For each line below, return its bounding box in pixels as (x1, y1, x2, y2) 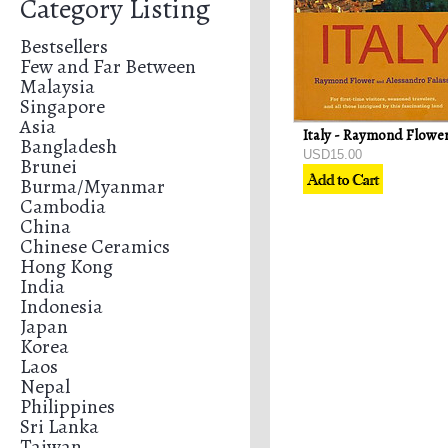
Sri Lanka (20, 413, 99, 440)
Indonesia (20, 293, 103, 320)
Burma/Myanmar (20, 173, 165, 200)
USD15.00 (303, 147, 362, 162)
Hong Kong (20, 253, 113, 280)
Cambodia (20, 193, 106, 220)
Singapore (20, 93, 105, 120)
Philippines (20, 393, 115, 420)
